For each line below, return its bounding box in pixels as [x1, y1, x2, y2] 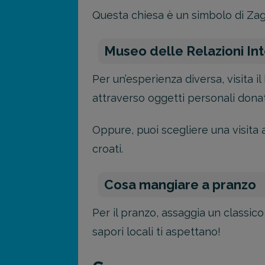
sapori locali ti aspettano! [92, 225, 221, 238]
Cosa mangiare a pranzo [104, 176, 256, 192]
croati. [92, 143, 123, 155]
